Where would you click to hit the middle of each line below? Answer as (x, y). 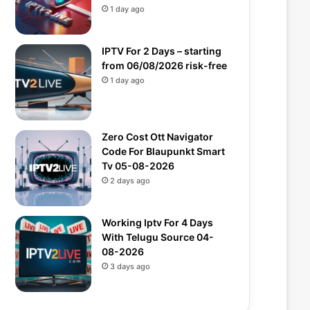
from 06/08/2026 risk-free (164, 65)
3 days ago (130, 266)
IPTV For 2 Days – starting (162, 51)
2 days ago (130, 181)
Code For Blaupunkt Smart (163, 151)
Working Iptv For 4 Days (157, 222)
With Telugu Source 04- (158, 237)
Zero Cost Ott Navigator (157, 137)
